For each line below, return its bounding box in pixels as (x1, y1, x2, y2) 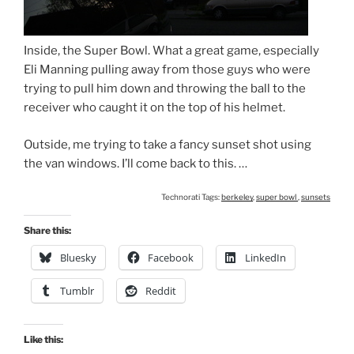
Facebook (148, 250, 194, 265)
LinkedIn (245, 250, 286, 265)
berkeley (221, 192, 253, 202)
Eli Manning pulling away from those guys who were (24, 62, 311, 77)
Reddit (145, 284, 176, 299)
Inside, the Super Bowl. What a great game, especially (24, 43, 319, 58)
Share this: (24, 224, 71, 237)
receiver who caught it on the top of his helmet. (24, 100, 285, 115)
